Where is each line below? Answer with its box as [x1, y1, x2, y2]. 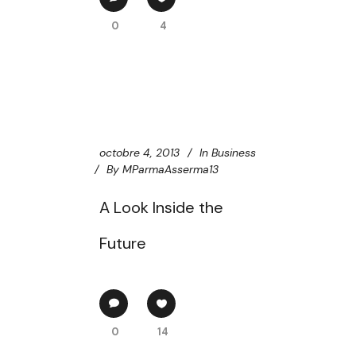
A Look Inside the [99, 197, 223, 218]
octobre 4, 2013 [99, 145, 180, 160]
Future [99, 233, 146, 253]
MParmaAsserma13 [122, 162, 219, 176]
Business [211, 145, 256, 160]
